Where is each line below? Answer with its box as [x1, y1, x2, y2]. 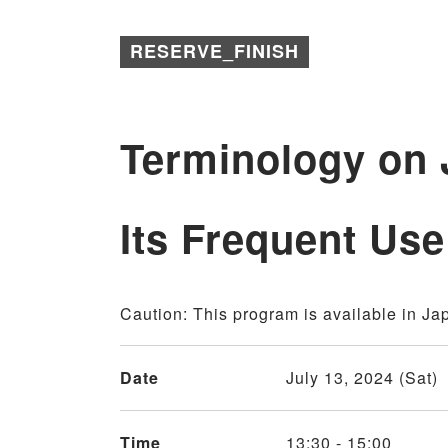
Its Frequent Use [120, 209, 445, 267]
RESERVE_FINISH [130, 38, 299, 65]
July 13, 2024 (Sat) [285, 366, 438, 390]
